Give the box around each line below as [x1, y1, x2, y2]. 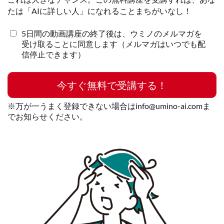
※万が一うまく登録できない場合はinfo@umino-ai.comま [7, 101, 210, 110]
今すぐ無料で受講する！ [57, 79, 167, 91]
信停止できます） [21, 49, 85, 59]
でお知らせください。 [7, 111, 87, 121]
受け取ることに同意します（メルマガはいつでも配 [21, 39, 205, 48]
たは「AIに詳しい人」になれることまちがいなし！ [7, 6, 191, 15]
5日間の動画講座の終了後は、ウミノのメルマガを [21, 28, 202, 38]
